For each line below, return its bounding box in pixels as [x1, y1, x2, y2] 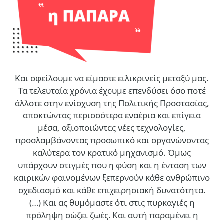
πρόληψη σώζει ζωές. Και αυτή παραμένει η [25, 209, 198, 221]
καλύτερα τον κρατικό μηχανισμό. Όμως [33, 147, 191, 159]
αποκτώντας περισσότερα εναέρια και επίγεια [23, 110, 201, 121]
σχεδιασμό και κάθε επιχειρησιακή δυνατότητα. [18, 184, 206, 196]
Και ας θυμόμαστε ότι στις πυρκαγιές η [42, 197, 195, 209]
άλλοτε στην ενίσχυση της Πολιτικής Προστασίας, [14, 97, 209, 109]
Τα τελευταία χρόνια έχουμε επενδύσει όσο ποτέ [18, 85, 206, 97]
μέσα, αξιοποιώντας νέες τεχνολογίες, [38, 122, 186, 134]
